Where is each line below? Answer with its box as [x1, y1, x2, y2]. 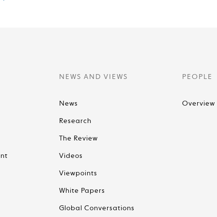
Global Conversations [59, 205, 135, 212]
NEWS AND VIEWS [59, 74, 128, 80]
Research [59, 118, 92, 124]
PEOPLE [182, 74, 213, 80]
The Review [59, 135, 98, 142]
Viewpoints [59, 170, 98, 177]
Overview [182, 100, 216, 107]
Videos [59, 153, 83, 159]
